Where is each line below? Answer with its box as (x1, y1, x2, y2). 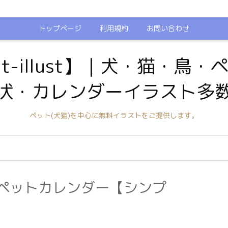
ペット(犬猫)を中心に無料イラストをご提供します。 (30, 110, 198, 120)
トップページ (39, 23, 81, 33)
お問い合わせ (147, 23, 189, 33)
